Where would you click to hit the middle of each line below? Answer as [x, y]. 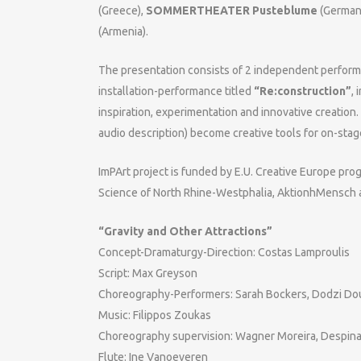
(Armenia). [123, 31]
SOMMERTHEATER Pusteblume [233, 10]
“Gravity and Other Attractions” [185, 231]
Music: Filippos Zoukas [155, 315]
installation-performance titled [176, 91]
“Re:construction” [303, 91]
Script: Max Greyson [148, 273]
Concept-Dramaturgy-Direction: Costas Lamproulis [224, 252]
